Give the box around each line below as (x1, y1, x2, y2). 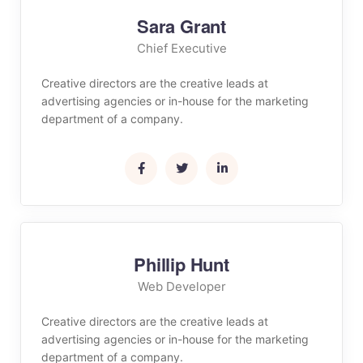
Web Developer (137, 279, 226, 294)
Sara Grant (137, 13, 226, 39)
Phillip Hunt (134, 251, 229, 277)
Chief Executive (136, 41, 227, 56)
